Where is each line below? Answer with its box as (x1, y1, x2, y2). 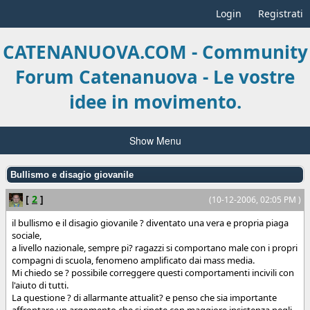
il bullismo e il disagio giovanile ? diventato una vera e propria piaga (12, 216, 289, 229)
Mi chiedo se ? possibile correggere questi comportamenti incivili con (12, 266, 294, 279)
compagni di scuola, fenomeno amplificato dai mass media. (12, 253, 255, 266)
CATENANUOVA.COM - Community (2, 39, 308, 65)
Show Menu (129, 133, 181, 147)
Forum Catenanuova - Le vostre (15, 64, 295, 90)
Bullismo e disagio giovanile (10, 169, 134, 180)
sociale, (12, 228, 42, 241)
